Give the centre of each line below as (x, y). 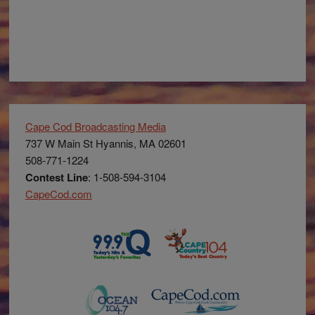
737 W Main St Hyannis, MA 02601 (105, 143)
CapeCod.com (58, 193)
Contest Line (56, 177)
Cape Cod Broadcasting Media (95, 126)
